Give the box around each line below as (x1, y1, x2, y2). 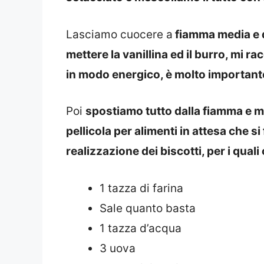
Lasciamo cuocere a (66, 27, 173, 41)
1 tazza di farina (100, 181, 183, 195)
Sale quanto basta (100, 201, 196, 215)
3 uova (100, 241, 136, 255)
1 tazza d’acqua (100, 221, 181, 235)
